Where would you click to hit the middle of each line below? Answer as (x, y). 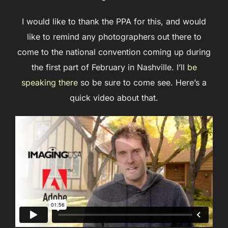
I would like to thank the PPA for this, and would (114, 22)
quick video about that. (114, 98)
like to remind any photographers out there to (114, 37)
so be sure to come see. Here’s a (142, 83)
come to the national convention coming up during (114, 52)
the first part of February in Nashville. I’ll (109, 67)
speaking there (50, 83)
